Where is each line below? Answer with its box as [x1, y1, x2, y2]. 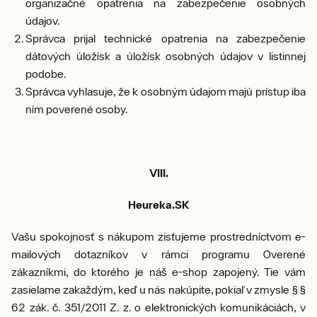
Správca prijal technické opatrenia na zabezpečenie [25, 32, 306, 45]
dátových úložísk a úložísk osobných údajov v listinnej [25, 50, 306, 62]
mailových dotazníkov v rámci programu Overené [11, 248, 306, 260]
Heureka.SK [128, 198, 189, 211]
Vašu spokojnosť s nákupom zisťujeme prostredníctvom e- [11, 230, 306, 243]
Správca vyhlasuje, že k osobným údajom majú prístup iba [25, 85, 306, 98]
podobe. [25, 67, 67, 80]
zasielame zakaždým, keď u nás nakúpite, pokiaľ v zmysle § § [11, 283, 306, 296]
